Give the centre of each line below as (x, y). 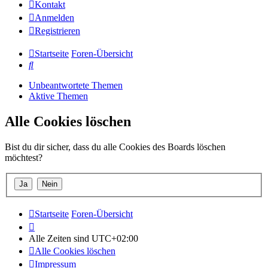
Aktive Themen (58, 96)
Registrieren (57, 31)
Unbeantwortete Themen (76, 86)
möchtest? (24, 158)
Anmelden (54, 18)
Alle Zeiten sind (60, 238)
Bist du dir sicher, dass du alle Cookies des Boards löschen (115, 147)
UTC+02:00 (115, 238)
